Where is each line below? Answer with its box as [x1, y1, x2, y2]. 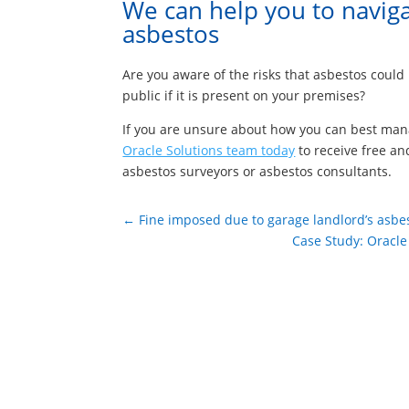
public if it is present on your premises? [122, 87, 366, 105]
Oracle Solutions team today [122, 142, 296, 160]
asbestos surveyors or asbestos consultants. [122, 163, 393, 181]
